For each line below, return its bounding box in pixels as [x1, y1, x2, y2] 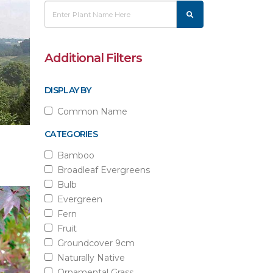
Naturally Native [52, 252, 125, 263]
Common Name [52, 106, 127, 117]
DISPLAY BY [44, 85, 91, 96]
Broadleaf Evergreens [52, 165, 150, 175]
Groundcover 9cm [52, 238, 135, 249]
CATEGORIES [44, 129, 97, 140]
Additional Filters [44, 51, 143, 65]
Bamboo [52, 150, 94, 161]
